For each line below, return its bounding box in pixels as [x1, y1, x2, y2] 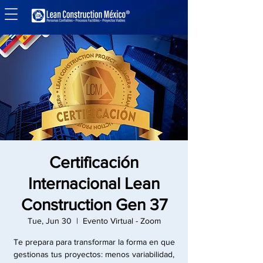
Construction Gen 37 [21, 195, 167, 214]
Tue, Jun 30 [27, 216, 72, 225]
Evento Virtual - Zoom [82, 216, 161, 225]
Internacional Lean [28, 174, 160, 193]
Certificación [49, 153, 139, 171]
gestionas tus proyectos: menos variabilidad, [14, 249, 174, 259]
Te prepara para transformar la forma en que [13, 237, 175, 247]
